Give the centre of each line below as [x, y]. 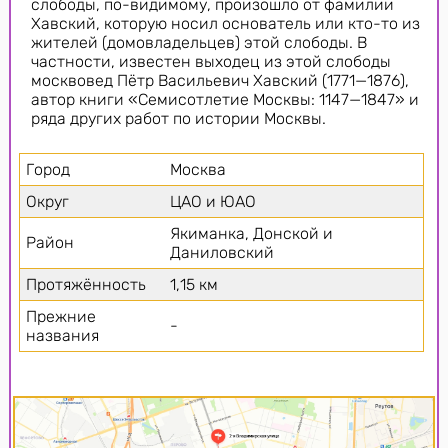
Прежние [61, 316]
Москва [198, 169]
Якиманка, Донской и [252, 233]
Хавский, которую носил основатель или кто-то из [225, 23]
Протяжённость [86, 284]
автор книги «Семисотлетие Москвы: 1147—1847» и [224, 99]
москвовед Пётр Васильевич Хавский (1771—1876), [219, 80]
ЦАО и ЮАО [213, 201]
